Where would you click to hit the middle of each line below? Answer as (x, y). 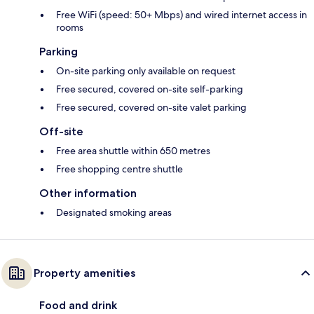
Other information (88, 193)
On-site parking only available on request (146, 71)
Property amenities (84, 273)
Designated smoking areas (114, 213)
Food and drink (78, 306)
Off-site (61, 132)
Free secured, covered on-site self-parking (150, 89)
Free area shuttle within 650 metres (133, 151)
